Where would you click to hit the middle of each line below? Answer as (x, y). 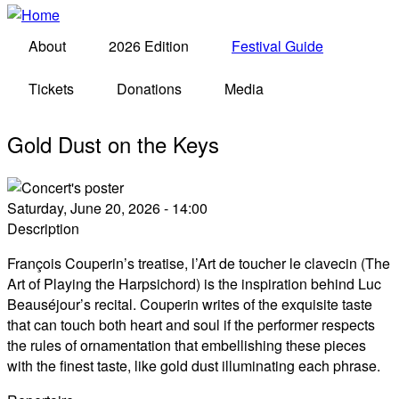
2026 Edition (149, 46)
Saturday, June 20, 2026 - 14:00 (107, 208)
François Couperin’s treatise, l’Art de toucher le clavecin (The (199, 263)
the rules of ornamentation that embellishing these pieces (187, 345)
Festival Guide (277, 46)
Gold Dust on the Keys (113, 143)
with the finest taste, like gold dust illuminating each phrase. (194, 365)
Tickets (51, 89)
